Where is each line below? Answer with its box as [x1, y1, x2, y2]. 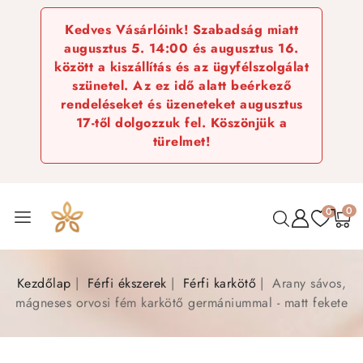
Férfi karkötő [182, 274, 257, 293]
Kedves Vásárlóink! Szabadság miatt [65, 20, 298, 39]
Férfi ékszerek [87, 274, 167, 293]
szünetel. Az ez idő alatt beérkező [72, 76, 291, 95]
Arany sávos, [272, 274, 347, 293]
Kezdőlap [16, 274, 71, 293]
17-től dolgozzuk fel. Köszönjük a [75, 113, 288, 132]
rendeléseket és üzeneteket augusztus [60, 95, 303, 113]
